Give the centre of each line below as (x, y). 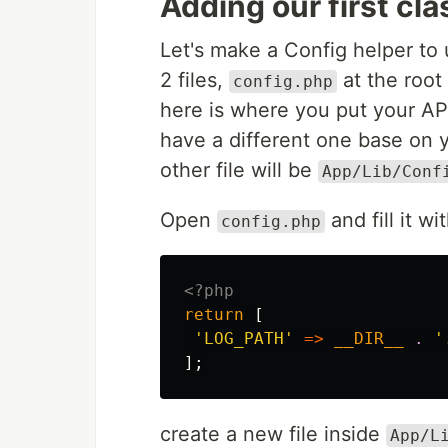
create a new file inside (273, 434)
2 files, (194, 80)
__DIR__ (369, 338)
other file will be (239, 170)
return (214, 314)
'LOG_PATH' (244, 338)
